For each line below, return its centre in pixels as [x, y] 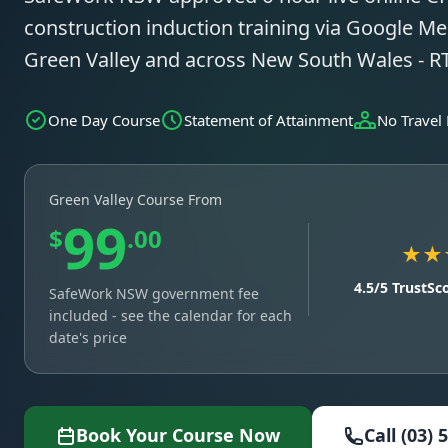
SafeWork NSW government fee [154, 293]
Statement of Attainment [268, 120]
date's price [88, 337]
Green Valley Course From [135, 199]
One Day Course [104, 120]
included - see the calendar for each [170, 315]
